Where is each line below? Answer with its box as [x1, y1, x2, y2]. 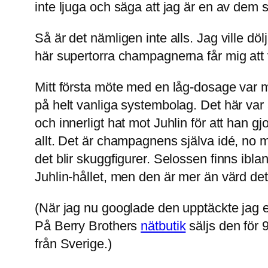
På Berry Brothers [35, 218, 141, 234]
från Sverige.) [35, 236, 112, 252]
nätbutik [141, 218, 186, 234]
